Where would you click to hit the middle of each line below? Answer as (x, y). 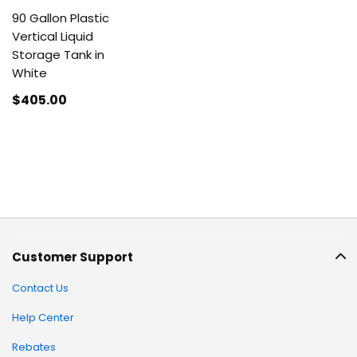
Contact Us (40, 288)
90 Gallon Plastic (61, 18)
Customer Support (73, 257)
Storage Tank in (58, 55)
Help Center (43, 318)
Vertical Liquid (53, 36)
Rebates (34, 347)
